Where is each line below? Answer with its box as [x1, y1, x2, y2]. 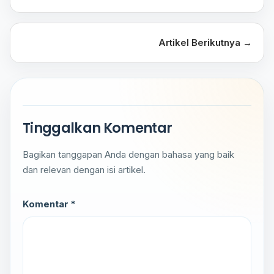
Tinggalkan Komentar [23, 117, 172, 138]
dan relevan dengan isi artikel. [23, 163, 146, 176]
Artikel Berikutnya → [158, 37, 252, 49]
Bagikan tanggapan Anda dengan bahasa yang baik [23, 148, 234, 160]
